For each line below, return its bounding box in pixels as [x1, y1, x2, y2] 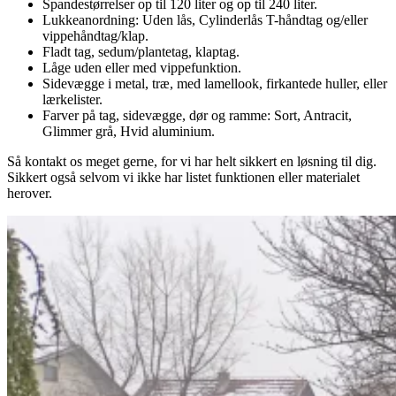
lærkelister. [42, 91, 103, 107]
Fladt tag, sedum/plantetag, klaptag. [42, 43, 240, 59]
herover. [7, 185, 52, 201]
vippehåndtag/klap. [42, 27, 148, 43]
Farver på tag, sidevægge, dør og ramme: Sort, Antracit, [42, 107, 352, 123]
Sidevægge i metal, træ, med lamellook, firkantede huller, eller [42, 75, 387, 91]
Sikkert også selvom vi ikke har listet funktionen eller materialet [7, 169, 360, 185]
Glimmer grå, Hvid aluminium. [42, 123, 215, 139]
